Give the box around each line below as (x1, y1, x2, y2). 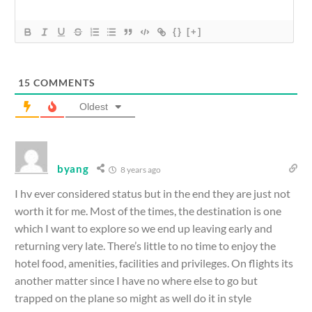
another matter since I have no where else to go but (15, 274, 258, 288)
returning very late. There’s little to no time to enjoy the (15, 239, 276, 253)
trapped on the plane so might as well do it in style (15, 291, 251, 305)
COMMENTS (31, 77, 95, 89)
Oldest (79, 101, 108, 113)
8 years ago (118, 164, 161, 175)
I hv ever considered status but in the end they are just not (15, 187, 290, 201)
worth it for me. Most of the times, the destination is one (15, 204, 281, 218)
